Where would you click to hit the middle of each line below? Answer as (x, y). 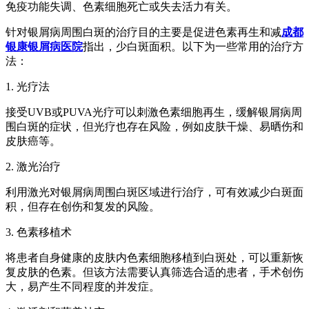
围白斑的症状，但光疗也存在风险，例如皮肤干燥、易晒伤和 (154, 126)
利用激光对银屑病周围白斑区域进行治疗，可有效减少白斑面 (154, 192)
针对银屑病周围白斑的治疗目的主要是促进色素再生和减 (143, 32)
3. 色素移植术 (39, 232)
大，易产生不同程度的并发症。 (83, 286)
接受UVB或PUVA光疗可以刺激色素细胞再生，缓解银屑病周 (154, 112)
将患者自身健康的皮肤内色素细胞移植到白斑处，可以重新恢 (154, 257)
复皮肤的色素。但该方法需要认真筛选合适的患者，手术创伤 (154, 272)
